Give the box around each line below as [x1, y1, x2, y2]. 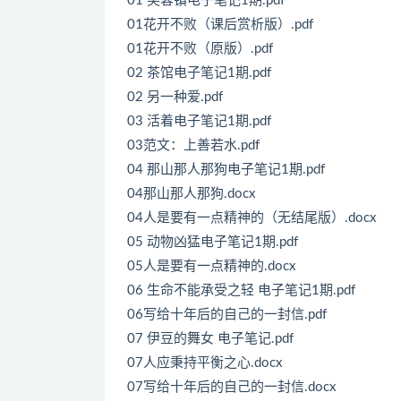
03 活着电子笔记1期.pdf [127, 114, 271, 128]
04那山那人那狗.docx [127, 186, 255, 200]
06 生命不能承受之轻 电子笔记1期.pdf [127, 283, 355, 297]
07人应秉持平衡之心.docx [127, 355, 282, 370]
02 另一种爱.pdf [127, 90, 223, 104]
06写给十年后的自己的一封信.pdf [127, 307, 327, 321]
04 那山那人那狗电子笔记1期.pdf [127, 162, 325, 176]
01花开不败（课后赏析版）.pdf [127, 17, 313, 31]
